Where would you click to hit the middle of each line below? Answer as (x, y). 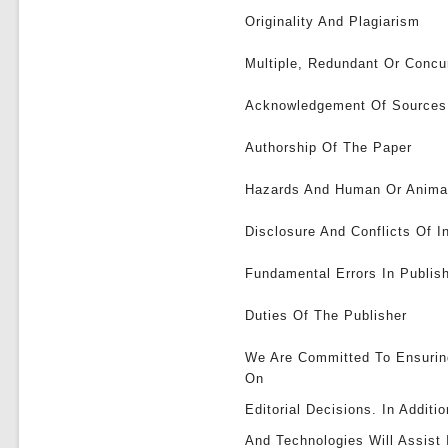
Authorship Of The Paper (329, 147)
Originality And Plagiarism (333, 21)
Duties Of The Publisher (326, 315)
